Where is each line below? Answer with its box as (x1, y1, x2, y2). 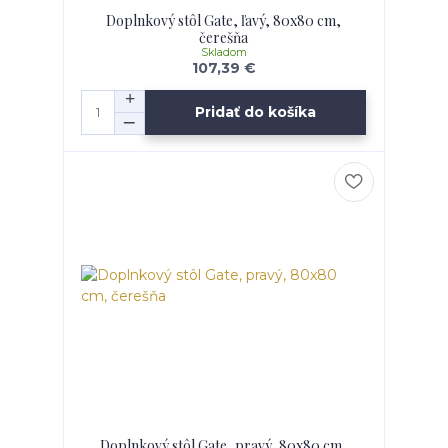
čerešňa (199, 27, 249, 47)
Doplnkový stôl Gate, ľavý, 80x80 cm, (106, 10, 342, 30)
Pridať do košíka (195, 103, 317, 122)
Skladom (200, 45, 247, 59)
